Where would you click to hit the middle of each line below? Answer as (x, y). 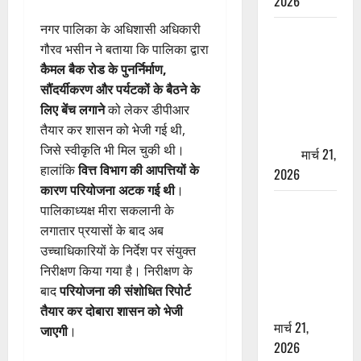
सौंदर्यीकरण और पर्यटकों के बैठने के (120, 90)
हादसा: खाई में (305, 226)
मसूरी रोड (296, 206)
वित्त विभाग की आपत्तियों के (139, 170)
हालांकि (59, 170)
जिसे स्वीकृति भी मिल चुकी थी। (112, 150)
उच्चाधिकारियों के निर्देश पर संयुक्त (118, 251)
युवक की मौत (303, 266)
